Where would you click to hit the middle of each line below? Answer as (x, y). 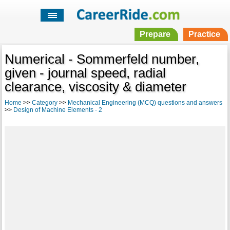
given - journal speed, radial (85, 73)
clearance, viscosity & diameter (95, 87)
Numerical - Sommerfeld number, (102, 59)
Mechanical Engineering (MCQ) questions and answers (145, 103)
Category (44, 103)
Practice (204, 34)
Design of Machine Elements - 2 (57, 110)
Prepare (155, 34)
